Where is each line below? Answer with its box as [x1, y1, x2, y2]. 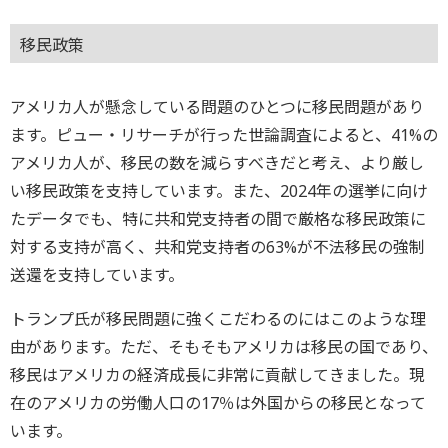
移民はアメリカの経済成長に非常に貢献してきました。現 [10, 364, 425, 387]
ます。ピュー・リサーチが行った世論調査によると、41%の [10, 124, 438, 147]
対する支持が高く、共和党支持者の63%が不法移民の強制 [10, 236, 425, 259]
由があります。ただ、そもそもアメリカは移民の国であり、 [10, 336, 438, 359]
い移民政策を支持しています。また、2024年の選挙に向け [10, 180, 428, 203]
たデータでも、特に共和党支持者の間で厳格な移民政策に [10, 208, 426, 231]
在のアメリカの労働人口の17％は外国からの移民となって [10, 392, 426, 415]
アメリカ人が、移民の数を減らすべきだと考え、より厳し [10, 152, 424, 175]
